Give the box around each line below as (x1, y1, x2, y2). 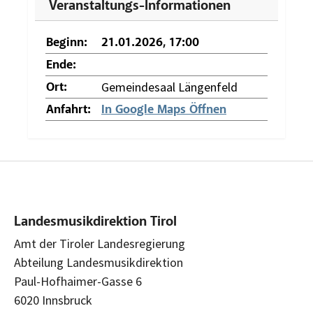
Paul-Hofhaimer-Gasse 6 (14, 273, 142, 290)
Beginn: (46, 36, 87, 50)
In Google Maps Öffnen (101, 103, 226, 117)
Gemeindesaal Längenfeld (101, 78, 238, 95)
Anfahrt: (46, 103, 91, 117)
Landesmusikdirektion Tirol (14, 215, 177, 230)
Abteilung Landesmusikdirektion (14, 254, 183, 271)
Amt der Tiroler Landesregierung (14, 235, 185, 252)
